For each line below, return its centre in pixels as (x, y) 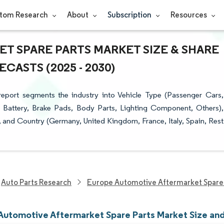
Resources (189, 15)
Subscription (130, 15)
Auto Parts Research (36, 182)
